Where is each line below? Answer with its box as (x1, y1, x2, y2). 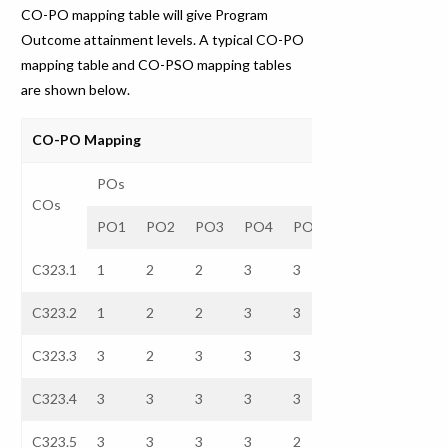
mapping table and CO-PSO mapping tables (21, 55, 293, 73)
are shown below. (21, 80, 131, 98)
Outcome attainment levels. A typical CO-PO (21, 30, 305, 48)
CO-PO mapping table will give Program (21, 5, 269, 23)
